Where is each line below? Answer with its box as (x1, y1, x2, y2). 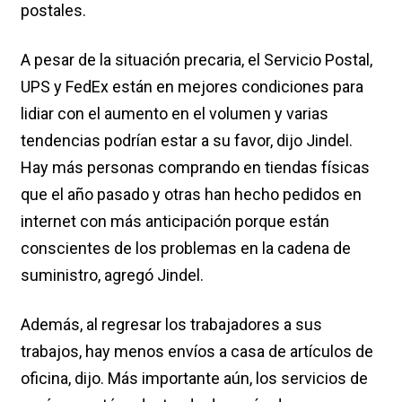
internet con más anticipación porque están (21, 211, 329, 231)
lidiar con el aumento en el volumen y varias (21, 103, 328, 123)
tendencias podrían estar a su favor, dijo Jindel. (21, 130, 353, 150)
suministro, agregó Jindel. (21, 265, 204, 284)
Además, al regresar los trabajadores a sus (21, 314, 322, 334)
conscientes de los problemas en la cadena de (21, 238, 351, 258)
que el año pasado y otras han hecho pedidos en (21, 184, 362, 204)
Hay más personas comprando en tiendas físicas (21, 157, 370, 177)
